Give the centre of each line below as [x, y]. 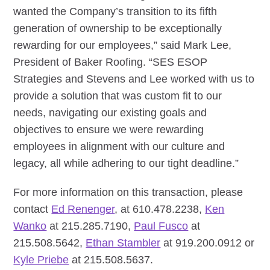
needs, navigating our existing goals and [110, 112]
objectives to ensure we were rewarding [109, 129]
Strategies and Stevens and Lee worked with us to [134, 79]
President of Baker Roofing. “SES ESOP [111, 62]
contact [33, 209]
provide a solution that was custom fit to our [118, 96]
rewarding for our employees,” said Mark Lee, [123, 45]
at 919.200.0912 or [208, 243]
